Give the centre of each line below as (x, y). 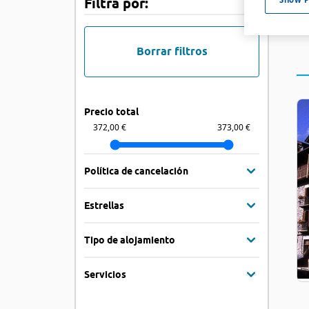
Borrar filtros (172, 51)
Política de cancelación (136, 171)
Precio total (111, 112)
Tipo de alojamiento (130, 240)
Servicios (105, 274)
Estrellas (104, 205)
